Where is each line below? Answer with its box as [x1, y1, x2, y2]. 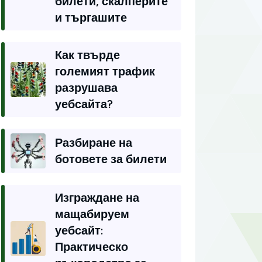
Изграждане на [55, 191, 139, 205]
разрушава [55, 81, 118, 95]
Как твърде [55, 48, 120, 62]
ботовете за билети [55, 152, 167, 166]
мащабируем [55, 207, 129, 221]
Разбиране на [55, 136, 132, 150]
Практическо [55, 240, 128, 254]
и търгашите [55, 11, 127, 25]
